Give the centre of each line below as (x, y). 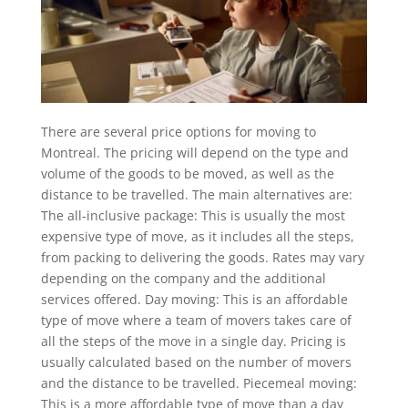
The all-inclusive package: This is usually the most (193, 215)
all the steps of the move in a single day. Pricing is (193, 341)
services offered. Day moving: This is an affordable (194, 299)
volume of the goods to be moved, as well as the (187, 173)
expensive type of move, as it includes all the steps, (197, 236)
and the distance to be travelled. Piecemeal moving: (199, 382)
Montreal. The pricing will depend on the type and (194, 152)
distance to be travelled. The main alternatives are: (196, 194)
